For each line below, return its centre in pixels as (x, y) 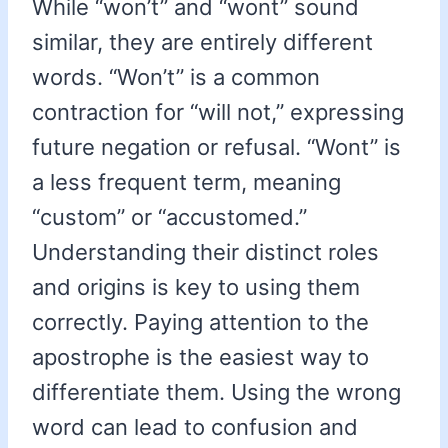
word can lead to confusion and (195, 427)
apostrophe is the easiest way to (200, 357)
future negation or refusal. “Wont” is (216, 147)
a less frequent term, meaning (186, 182)
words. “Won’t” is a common (176, 77)
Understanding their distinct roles (205, 252)
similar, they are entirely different (202, 42)
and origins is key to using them (196, 287)
